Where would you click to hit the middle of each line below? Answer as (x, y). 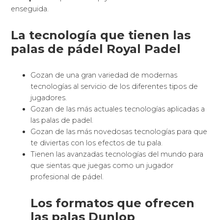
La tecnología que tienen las (101, 35)
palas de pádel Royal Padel (96, 49)
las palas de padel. (62, 121)
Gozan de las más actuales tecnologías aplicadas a (118, 109)
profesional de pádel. (67, 177)
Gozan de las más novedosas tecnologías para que (119, 132)
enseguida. (30, 9)
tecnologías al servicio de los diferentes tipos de (114, 87)
